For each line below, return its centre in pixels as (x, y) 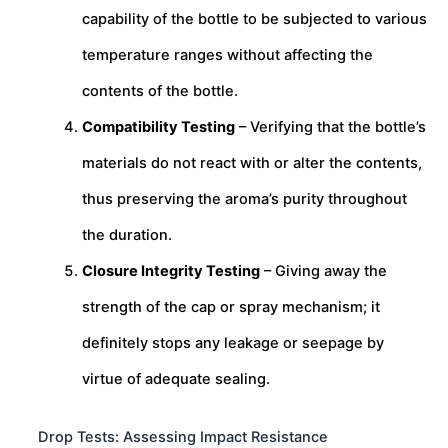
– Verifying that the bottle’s (330, 127)
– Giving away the (323, 271)
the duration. (126, 235)
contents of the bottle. (159, 91)
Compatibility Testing (158, 127)
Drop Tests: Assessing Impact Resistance (183, 436)
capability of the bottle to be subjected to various (254, 19)
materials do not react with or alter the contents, (251, 163)
